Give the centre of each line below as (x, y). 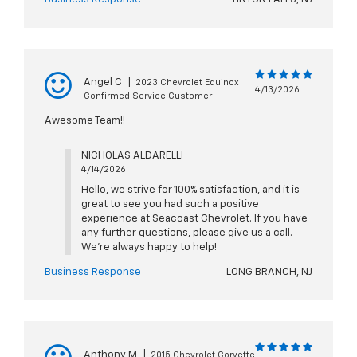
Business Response (93, 273)
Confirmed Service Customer (148, 96)
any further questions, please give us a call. (186, 233)
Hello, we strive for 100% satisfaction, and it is (190, 190)
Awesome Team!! (85, 121)
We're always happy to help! (149, 248)
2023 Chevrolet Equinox (187, 83)
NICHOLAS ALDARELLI (132, 156)
